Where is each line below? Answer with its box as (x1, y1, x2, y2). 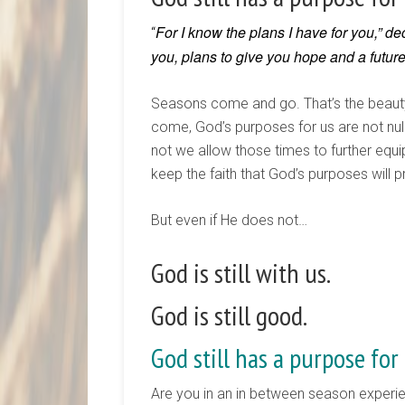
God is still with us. (151, 255, 331, 290)
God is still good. (151, 297, 307, 333)
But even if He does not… (151, 212, 307, 229)
